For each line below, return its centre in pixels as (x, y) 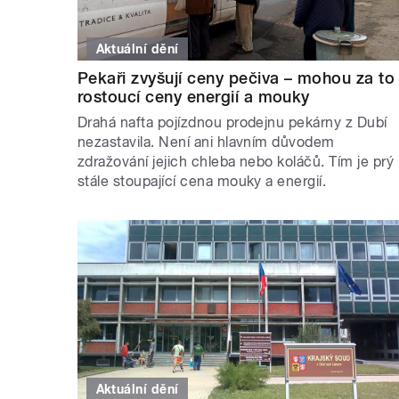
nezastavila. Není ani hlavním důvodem (206, 142)
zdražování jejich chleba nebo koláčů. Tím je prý (236, 161)
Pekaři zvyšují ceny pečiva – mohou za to (236, 77)
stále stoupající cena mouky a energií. (202, 181)
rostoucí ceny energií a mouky (194, 96)
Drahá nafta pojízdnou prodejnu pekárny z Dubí (232, 122)
